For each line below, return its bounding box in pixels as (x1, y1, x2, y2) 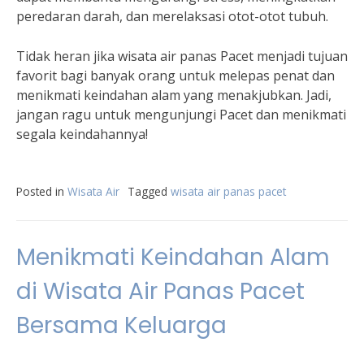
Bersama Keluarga (16, 310, 227, 341)
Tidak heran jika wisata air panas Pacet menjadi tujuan (16, 47, 348, 65)
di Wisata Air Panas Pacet (16, 275, 305, 307)
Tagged (128, 184, 171, 199)
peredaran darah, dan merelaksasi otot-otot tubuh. (16, 7, 328, 25)
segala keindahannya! (16, 125, 148, 143)
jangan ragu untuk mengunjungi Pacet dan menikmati (16, 106, 346, 123)
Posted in (16, 184, 67, 199)
